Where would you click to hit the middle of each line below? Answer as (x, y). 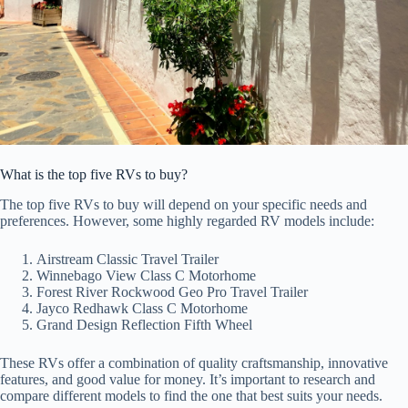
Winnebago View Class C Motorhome (146, 275)
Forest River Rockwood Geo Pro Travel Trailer (172, 291)
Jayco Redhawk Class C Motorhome (142, 308)
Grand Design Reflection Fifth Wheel (144, 324)
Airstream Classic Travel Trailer (127, 259)
